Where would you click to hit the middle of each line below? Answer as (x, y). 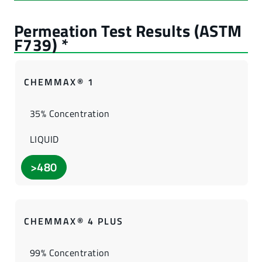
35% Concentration (70, 113)
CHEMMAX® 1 (59, 82)
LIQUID (44, 139)
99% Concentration (70, 253)
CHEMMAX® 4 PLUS (74, 221)
